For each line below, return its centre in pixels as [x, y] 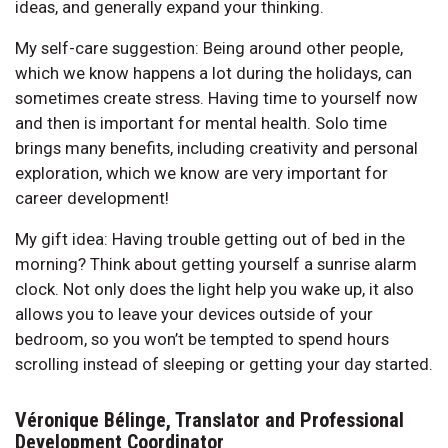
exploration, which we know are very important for [201, 172]
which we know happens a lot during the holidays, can [213, 72]
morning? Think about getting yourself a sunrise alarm [216, 263]
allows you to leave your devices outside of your [194, 313]
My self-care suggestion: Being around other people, [209, 47]
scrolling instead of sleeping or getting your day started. [224, 363]
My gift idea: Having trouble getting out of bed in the [210, 238]
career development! [92, 197]
